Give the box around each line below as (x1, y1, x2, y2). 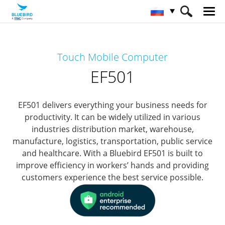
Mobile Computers (104, 40, 166, 49)
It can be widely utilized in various (74, 111, 200, 123)
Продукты (58, 40, 92, 49)
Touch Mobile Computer (57, 50, 168, 64)
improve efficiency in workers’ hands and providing (16, 160, 209, 171)
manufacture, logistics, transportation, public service (13, 136, 212, 147)
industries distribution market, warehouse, (31, 124, 194, 135)
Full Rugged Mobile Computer (37, 60, 138, 69)
